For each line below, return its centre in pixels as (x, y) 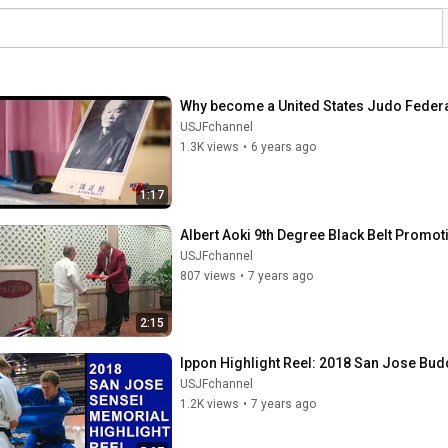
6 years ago (283, 147)
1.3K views (209, 147)
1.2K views (209, 404)
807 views (208, 275)
